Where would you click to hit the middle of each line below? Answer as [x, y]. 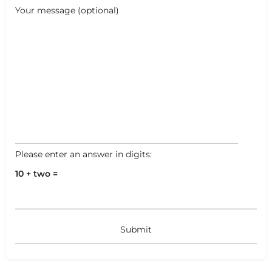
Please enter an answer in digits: [83, 155]
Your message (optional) [67, 10]
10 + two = [36, 174]
